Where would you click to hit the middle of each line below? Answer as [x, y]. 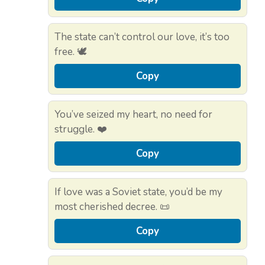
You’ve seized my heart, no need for [133, 115]
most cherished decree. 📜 [112, 207]
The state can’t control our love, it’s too [142, 37]
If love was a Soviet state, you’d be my [138, 192]
